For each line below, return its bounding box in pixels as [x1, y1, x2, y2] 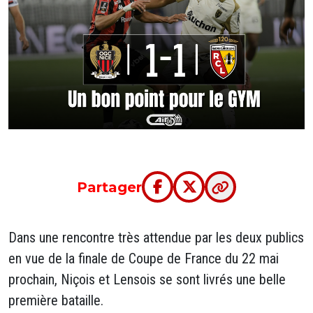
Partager [77, 178, 142, 196]
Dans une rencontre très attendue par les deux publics [8, 229, 304, 246]
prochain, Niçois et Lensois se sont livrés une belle [8, 271, 286, 288]
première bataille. [8, 292, 103, 309]
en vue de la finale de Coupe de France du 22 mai [8, 250, 279, 267]
